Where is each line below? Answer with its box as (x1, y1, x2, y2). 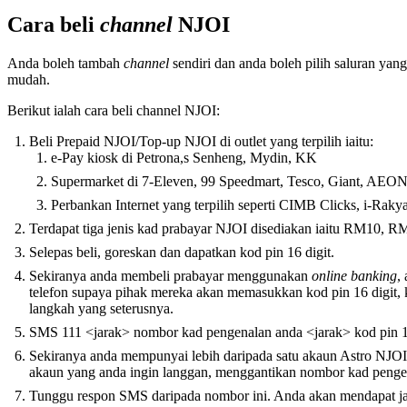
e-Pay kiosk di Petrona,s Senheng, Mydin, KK (51, 149, 317, 165)
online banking (312, 267, 397, 283)
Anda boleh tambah (7, 55, 124, 71)
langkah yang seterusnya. (29, 300, 174, 316)
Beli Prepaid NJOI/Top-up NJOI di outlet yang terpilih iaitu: (29, 133, 373, 149)
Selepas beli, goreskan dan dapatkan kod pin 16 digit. (29, 243, 334, 260)
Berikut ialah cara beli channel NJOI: (7, 102, 220, 118)
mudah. (7, 71, 50, 87)
